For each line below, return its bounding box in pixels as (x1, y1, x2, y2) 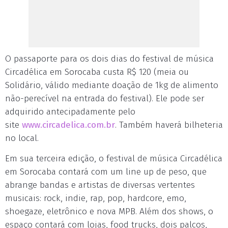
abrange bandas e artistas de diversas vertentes (5, 180, 195, 190)
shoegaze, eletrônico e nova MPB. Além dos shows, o (5, 206, 213, 217)
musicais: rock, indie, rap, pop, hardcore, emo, (5, 193, 186, 204)
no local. (5, 133, 39, 144)
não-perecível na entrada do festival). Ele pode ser (5, 93, 205, 104)
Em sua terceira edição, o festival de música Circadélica (5, 153, 222, 164)
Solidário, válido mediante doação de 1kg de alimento (5, 80, 218, 91)
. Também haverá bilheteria (115, 120, 223, 130)
